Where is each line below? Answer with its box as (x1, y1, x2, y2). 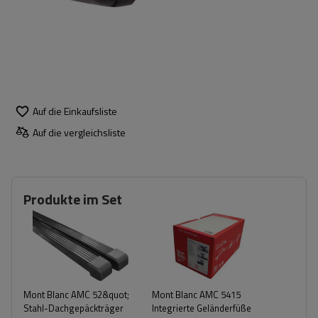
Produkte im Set (23, 188, 122, 210)
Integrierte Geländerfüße (152, 301, 251, 315)
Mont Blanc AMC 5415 (152, 287, 241, 302)
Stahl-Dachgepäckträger (23, 301, 124, 315)
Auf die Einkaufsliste (33, 103, 117, 119)
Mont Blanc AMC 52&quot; (23, 287, 129, 302)
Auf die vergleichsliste (33, 124, 126, 140)
